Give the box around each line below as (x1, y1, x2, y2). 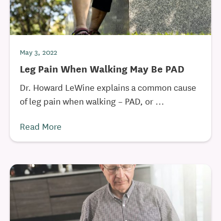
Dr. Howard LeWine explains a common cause (20, 80, 196, 93)
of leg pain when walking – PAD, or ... (20, 94, 164, 107)
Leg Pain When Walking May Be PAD (20, 61, 184, 75)
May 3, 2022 (20, 46, 57, 57)
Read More (20, 119, 62, 132)
